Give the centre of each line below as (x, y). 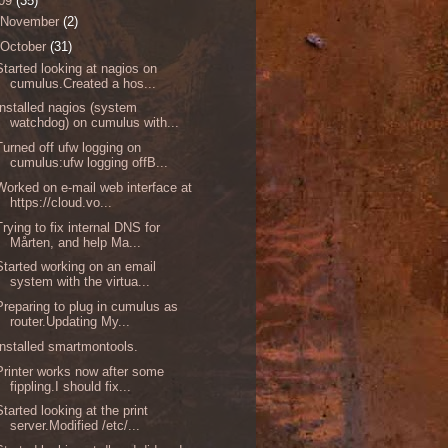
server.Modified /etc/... (75, 426)
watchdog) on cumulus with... (95, 123)
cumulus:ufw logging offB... (89, 163)
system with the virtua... (80, 282)
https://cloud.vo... (61, 202)
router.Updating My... (70, 322)
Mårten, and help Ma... (76, 242)
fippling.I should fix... (71, 386)
